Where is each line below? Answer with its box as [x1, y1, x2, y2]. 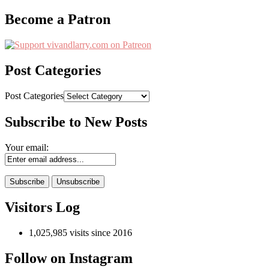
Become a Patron [5, 11, 110, 28]
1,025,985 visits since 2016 [29, 228, 132, 238]
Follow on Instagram [5, 250, 133, 267]
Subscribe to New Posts [5, 113, 147, 130]
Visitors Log [5, 199, 80, 216]
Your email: [5, 142, 49, 153]
